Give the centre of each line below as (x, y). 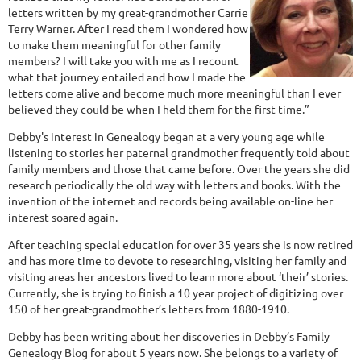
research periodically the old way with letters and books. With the (174, 185)
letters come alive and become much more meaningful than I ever (174, 93)
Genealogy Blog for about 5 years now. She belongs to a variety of (173, 352)
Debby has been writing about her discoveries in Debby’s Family (169, 336)
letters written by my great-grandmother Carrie (128, 12)
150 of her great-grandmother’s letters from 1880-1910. (149, 309)
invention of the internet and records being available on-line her (170, 201)
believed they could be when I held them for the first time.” (159, 109)
